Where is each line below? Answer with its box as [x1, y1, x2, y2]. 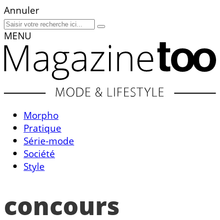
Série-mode [24, 134, 74, 148]
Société [24, 147, 55, 161]
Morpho [24, 109, 58, 122]
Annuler [4, 3, 39, 17]
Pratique [24, 121, 61, 135]
